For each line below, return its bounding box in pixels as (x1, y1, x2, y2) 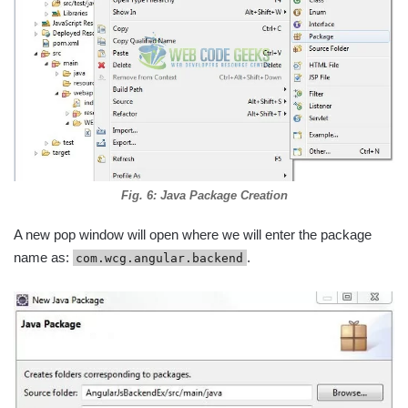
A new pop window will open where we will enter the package (14, 226, 372, 242)
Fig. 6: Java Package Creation (120, 188, 288, 202)
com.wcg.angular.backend (76, 250, 244, 265)
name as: (14, 249, 73, 265)
